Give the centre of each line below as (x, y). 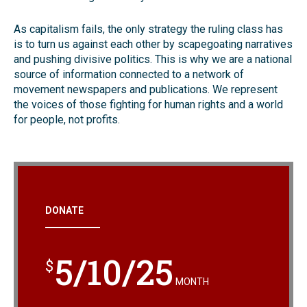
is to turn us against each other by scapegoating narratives (153, 45)
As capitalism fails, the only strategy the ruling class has (148, 29)
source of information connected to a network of (129, 75)
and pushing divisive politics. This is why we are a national (153, 60)
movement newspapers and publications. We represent (146, 90)
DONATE (64, 211)
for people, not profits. (67, 120)
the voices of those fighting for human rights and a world (148, 105)
